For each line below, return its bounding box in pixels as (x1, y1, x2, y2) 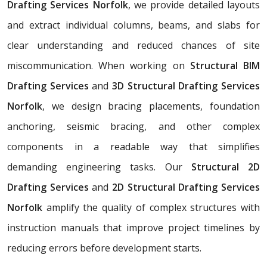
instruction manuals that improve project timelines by (7, 221, 260, 234)
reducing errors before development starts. (7, 241, 201, 254)
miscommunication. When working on (7, 58, 190, 72)
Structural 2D (191, 160, 260, 173)
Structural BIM (190, 58, 260, 72)
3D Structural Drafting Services (108, 79, 260, 92)
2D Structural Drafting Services (108, 180, 260, 194)
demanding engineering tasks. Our (7, 160, 191, 173)
